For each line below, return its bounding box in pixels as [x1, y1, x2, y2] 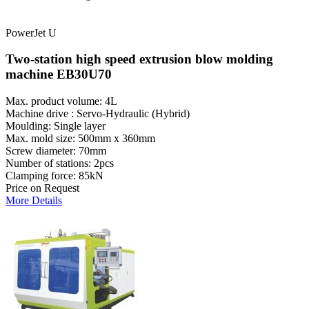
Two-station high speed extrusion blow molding [6, 52, 273, 67]
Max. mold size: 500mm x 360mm [6, 132, 155, 145]
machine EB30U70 [6, 67, 112, 82]
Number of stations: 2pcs [6, 157, 114, 170]
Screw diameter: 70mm [6, 145, 106, 157]
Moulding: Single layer [6, 120, 106, 132]
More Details [6, 195, 62, 207]
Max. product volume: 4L [6, 95, 117, 108]
